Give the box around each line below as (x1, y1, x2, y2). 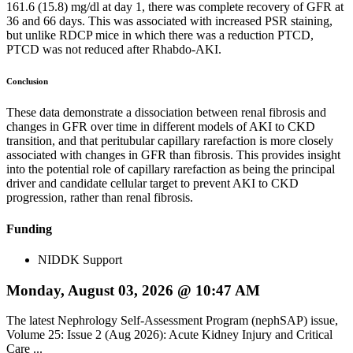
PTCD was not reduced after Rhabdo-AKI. (6, 43, 221, 57)
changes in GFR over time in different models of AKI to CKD (6, 120, 315, 134)
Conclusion (6, 76, 48, 87)
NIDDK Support (38, 252, 122, 266)
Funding (6, 221, 52, 236)
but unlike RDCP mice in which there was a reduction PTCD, (6, 28, 314, 43)
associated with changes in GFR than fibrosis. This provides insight (6, 148, 340, 162)
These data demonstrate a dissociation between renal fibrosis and (6, 106, 326, 120)
